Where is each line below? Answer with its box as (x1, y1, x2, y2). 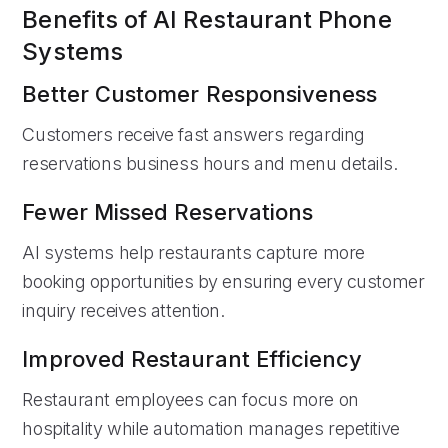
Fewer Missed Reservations (22, 198, 314, 225)
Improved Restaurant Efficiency (22, 345, 363, 372)
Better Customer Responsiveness (22, 80, 378, 107)
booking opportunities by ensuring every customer (22, 270, 425, 292)
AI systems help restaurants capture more (22, 241, 365, 263)
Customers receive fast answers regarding (22, 123, 365, 145)
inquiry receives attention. (22, 299, 225, 321)
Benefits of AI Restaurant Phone (22, 4, 392, 34)
